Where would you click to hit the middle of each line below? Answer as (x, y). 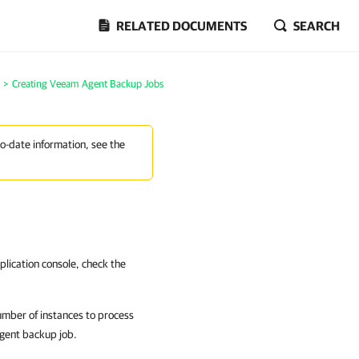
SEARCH (317, 26)
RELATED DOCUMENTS (182, 26)
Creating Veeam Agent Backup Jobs (88, 84)
